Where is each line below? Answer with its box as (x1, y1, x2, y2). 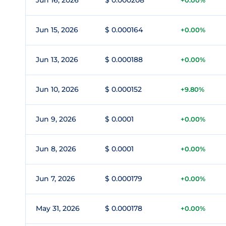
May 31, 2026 (36, 204, 80, 213)
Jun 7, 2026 (36, 174, 75, 183)
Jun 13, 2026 (36, 55, 78, 64)
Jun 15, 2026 (36, 25, 78, 34)
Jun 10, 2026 (36, 85, 79, 94)
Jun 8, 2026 (36, 144, 76, 153)
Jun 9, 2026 (36, 115, 76, 124)
